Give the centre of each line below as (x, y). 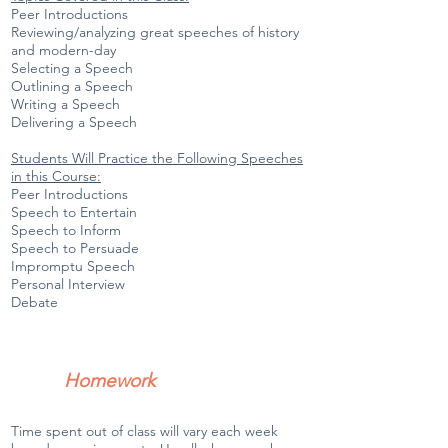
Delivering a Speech (74, 122)
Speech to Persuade (75, 248)
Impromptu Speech (73, 266)
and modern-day (63, 50)
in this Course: (56, 176)
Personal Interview (68, 284)
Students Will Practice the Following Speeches (157, 158)
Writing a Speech (65, 104)
